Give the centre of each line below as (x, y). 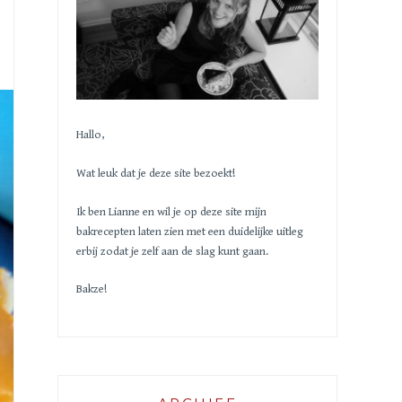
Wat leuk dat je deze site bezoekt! (156, 173)
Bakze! (92, 290)
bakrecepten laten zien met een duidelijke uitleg (190, 232)
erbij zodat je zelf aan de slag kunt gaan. (172, 251)
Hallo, (90, 135)
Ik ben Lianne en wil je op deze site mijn (171, 212)
